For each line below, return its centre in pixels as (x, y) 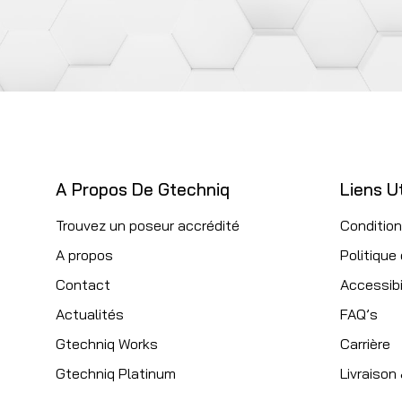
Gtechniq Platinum (116, 374)
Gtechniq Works (107, 344)
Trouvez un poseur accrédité (148, 226)
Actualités (90, 315)
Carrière (365, 344)
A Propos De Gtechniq (143, 189)
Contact (83, 285)
